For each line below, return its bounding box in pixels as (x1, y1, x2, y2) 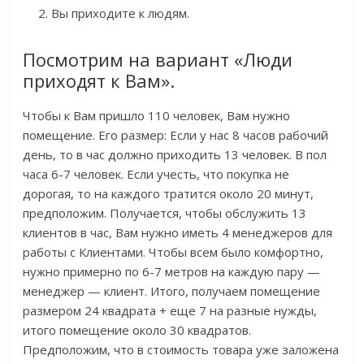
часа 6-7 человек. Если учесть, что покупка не (23, 166, 290, 183)
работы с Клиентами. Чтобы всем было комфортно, (23, 244, 324, 261)
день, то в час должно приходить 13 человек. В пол (23, 146, 327, 163)
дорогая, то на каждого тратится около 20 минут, (23, 185, 314, 202)
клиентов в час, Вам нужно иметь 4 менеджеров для (23, 224, 333, 241)
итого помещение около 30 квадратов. (23, 322, 252, 339)
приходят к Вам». (23, 68, 175, 93)
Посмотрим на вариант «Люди (23, 47, 293, 72)
